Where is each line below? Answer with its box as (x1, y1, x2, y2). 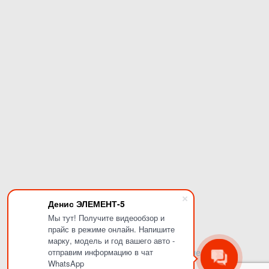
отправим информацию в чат (48, 246, 153, 258)
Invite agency (163, 247, 214, 258)
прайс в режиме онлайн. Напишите (48, 223, 175, 235)
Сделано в (116, 247, 163, 258)
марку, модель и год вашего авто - (48, 235, 175, 246)
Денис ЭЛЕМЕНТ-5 (48, 198, 125, 210)
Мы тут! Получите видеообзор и (48, 212, 165, 223)
